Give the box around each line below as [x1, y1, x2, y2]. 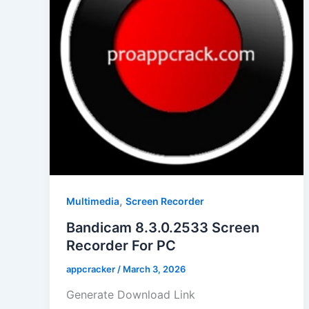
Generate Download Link [66, 288, 195, 302]
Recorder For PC [66, 237, 176, 254]
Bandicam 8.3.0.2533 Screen [66, 219, 259, 236]
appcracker [66, 263, 117, 275]
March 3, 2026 [123, 263, 186, 275]
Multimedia [66, 195, 119, 207]
